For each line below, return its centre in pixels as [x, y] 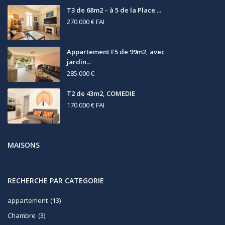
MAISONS [24, 145]
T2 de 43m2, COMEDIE [101, 93]
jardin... [79, 62]
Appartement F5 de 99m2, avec [116, 51]
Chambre [22, 215]
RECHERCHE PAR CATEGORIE [56, 180]
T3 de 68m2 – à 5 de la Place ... [114, 10]
